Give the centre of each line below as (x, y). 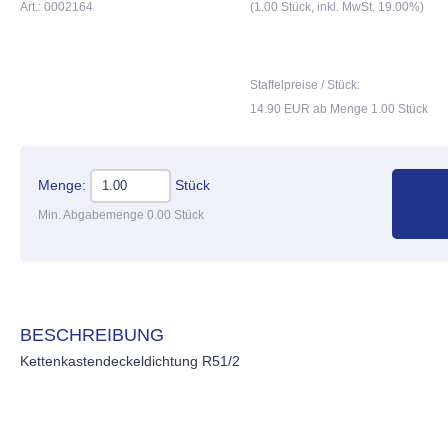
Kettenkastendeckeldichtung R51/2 (130, 360)
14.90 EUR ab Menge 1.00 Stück (339, 108)
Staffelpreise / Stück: (305, 84)
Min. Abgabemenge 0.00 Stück (121, 214)
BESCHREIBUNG (92, 334)
